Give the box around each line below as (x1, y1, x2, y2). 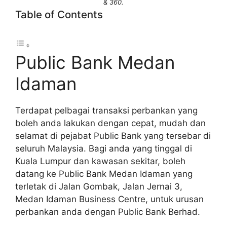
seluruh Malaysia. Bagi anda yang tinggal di (15, 143, 192, 154)
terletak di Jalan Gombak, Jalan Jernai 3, (15, 181, 182, 192)
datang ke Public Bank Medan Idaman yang (15, 168, 193, 179)
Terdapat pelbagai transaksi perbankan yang (15, 105, 198, 116)
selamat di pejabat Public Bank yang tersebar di (15, 130, 211, 141)
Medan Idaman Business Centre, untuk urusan (15, 194, 204, 204)
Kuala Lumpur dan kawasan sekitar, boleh (15, 156, 185, 166)
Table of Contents (15, 8, 103, 21)
